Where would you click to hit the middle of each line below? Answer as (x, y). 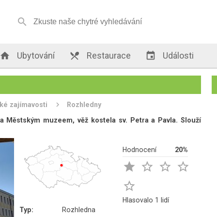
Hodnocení (140, 150)
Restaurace (108, 55)
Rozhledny (84, 105)
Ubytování (35, 55)
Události (178, 55)
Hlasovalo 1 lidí (146, 200)
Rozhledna (79, 210)
